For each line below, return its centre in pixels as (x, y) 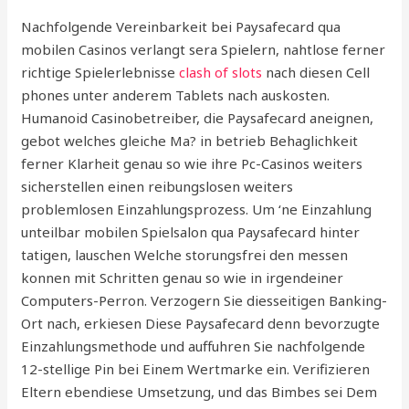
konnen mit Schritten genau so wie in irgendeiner (183, 277)
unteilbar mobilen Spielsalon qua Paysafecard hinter (191, 231)
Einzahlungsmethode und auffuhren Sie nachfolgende (194, 346)
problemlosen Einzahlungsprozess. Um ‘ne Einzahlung (197, 209)
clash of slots (221, 72)
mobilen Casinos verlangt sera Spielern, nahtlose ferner (204, 49)
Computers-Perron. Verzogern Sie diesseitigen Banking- (204, 300)
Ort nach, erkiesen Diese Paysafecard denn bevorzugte (201, 323)
